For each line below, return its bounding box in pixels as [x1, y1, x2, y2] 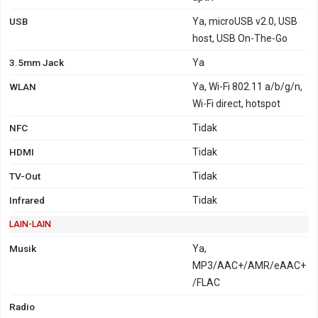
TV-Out [9, 170, 40, 182]
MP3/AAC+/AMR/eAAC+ [192, 259, 307, 271]
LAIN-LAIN [9, 218, 51, 229]
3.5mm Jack [9, 56, 64, 68]
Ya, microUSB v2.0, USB [192, 15, 298, 27]
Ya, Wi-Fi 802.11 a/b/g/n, [192, 80, 303, 92]
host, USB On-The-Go [192, 32, 288, 44]
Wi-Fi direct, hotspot [192, 97, 281, 109]
